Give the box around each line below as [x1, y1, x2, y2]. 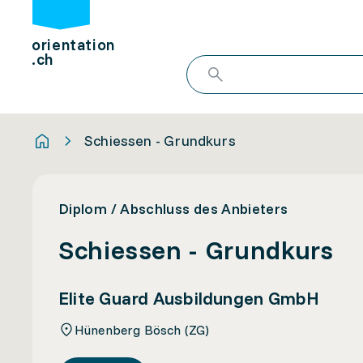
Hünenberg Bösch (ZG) [75, 321, 210, 338]
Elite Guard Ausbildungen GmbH [58, 287, 320, 310]
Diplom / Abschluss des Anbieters [58, 199, 288, 218]
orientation [32, 35, 115, 55]
